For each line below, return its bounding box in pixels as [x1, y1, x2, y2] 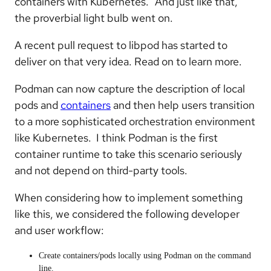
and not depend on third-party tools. [15, 163, 188, 177]
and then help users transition [111, 98, 255, 112]
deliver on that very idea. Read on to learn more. [15, 54, 242, 68]
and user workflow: [15, 223, 104, 237]
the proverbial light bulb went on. [15, 11, 173, 25]
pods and [15, 98, 60, 112]
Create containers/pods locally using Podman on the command [39, 251, 251, 260]
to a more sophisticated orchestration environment [15, 114, 255, 128]
